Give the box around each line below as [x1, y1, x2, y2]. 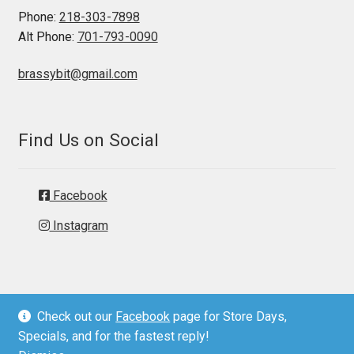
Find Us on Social [17, 130, 159, 152]
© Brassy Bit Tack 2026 [17, 316, 149, 332]
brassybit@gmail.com [17, 66, 137, 82]
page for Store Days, [170, 309, 288, 324]
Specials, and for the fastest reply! [17, 329, 209, 344]
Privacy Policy [17, 336, 97, 352]
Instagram [49, 217, 108, 233]
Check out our [37, 309, 116, 324]
